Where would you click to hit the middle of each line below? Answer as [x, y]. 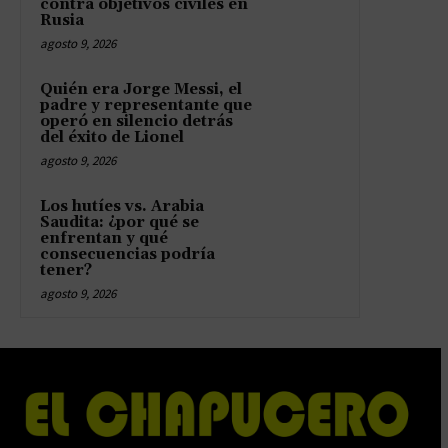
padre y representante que [146, 105]
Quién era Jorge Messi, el [141, 89]
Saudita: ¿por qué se [119, 222]
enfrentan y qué [104, 238]
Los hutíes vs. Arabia [122, 206]
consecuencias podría [127, 254]
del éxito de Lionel [112, 137]
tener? [66, 270]
